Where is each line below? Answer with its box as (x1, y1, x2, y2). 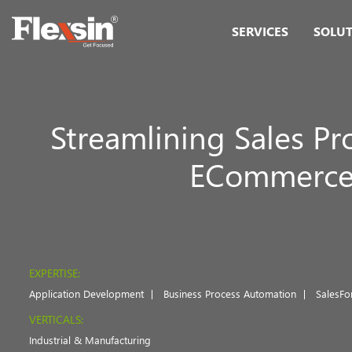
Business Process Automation (163, 287, 296, 300)
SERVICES (232, 23, 288, 39)
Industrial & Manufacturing (29, 333, 151, 346)
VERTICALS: (29, 312, 83, 327)
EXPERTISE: (29, 266, 80, 280)
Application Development (29, 287, 144, 300)
